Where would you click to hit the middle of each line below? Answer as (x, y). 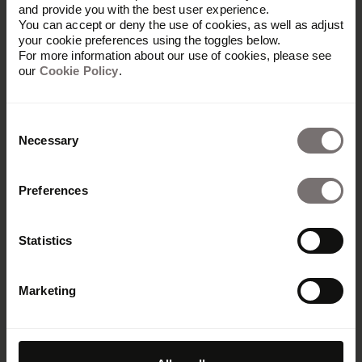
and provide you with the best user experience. (144, 9)
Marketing (48, 290)
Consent (28, 124)
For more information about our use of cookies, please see (175, 55)
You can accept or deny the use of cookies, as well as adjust (181, 24)
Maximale (95, 223)
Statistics (46, 240)
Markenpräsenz (141, 262)
